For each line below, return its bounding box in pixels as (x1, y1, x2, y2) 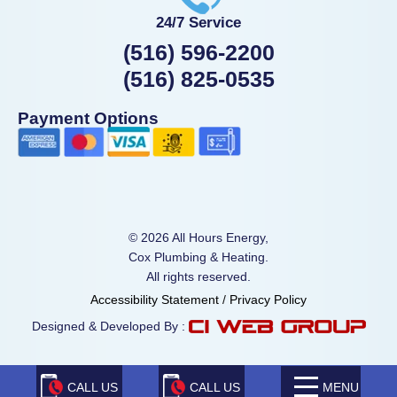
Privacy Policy (230, 292, 307, 307)
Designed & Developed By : (31, 318, 189, 333)
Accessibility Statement (90, 292, 219, 307)
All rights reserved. (146, 269, 251, 284)
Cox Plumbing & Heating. (128, 249, 269, 264)
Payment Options (18, 108, 159, 128)
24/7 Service (156, 13, 241, 31)
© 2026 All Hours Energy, (128, 230, 269, 245)
